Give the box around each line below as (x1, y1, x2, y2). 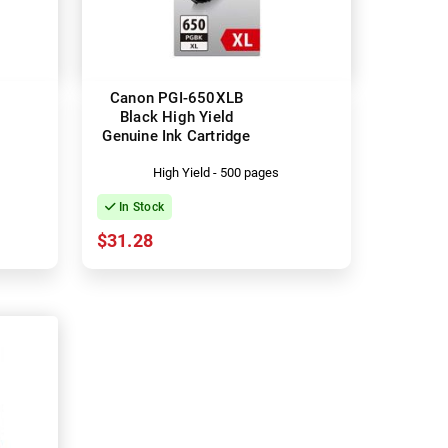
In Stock (115, 199, 165, 214)
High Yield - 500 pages (153, 164, 280, 180)
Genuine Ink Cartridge (102, 126, 251, 145)
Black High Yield (119, 107, 234, 126)
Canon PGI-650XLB (109, 88, 244, 107)
